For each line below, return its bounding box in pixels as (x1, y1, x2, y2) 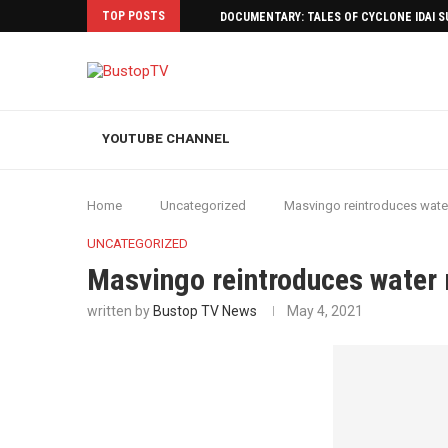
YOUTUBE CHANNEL (102, 131, 230, 146)
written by (87, 303, 153, 319)
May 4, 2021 (287, 303, 363, 319)
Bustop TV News (153, 303, 257, 319)
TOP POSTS (102, 9, 165, 23)
